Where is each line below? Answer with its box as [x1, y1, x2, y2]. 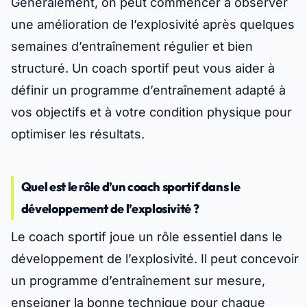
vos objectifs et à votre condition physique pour [11, 105, 292, 120]
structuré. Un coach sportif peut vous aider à [11, 61, 275, 76]
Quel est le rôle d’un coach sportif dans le [21, 179, 241, 195]
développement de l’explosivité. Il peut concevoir [11, 251, 299, 267]
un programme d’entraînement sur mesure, [11, 273, 265, 288]
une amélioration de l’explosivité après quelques [11, 17, 295, 32]
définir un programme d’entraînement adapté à [11, 83, 286, 98]
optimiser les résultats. [11, 127, 145, 142]
